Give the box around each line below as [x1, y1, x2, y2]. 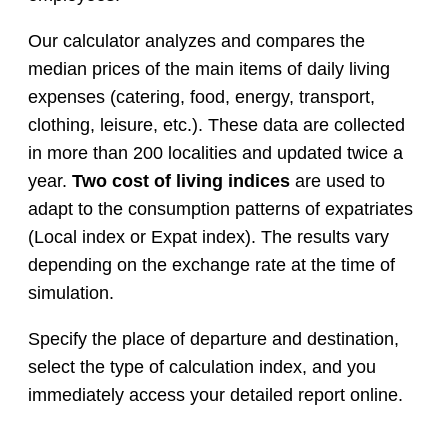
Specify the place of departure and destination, [28, 329, 399, 350]
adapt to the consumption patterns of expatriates [28, 199, 413, 220]
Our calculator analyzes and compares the [28, 31, 365, 52]
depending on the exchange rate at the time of [28, 255, 395, 276]
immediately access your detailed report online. [28, 385, 403, 406]
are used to [290, 171, 385, 192]
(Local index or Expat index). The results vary [28, 227, 389, 248]
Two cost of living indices [72, 171, 290, 192]
